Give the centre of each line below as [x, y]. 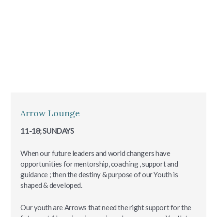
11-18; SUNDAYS [47, 131]
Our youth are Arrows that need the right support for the [106, 208]
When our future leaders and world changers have [95, 153]
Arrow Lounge [50, 113]
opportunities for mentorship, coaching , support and [99, 164]
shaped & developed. [51, 185]
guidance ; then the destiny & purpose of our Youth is [99, 175]
